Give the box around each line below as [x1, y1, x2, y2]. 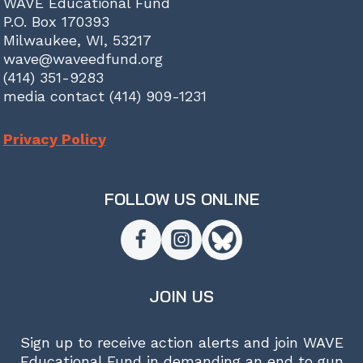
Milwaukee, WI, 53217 [2, 31, 152, 49]
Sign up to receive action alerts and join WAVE [19, 333, 344, 351]
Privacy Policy [2, 130, 106, 147]
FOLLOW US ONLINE [104, 188, 259, 209]
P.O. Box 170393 [2, 12, 109, 30]
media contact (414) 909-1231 [2, 87, 207, 105]
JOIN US [149, 285, 214, 306]
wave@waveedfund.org [2, 49, 163, 67]
